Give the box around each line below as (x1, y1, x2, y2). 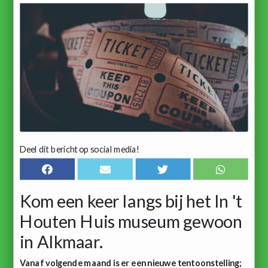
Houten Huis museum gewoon (20, 210, 242, 232)
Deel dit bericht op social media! (20, 143, 139, 154)
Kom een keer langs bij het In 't (20, 190, 242, 211)
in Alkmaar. (20, 230, 102, 252)
